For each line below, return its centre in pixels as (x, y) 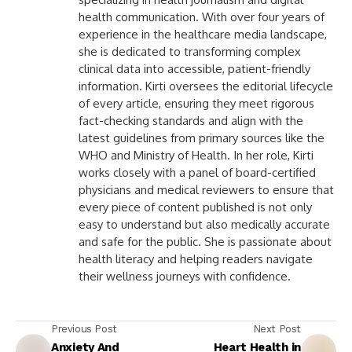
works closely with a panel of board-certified (197, 172)
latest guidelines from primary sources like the (202, 137)
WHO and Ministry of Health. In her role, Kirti (196, 155)
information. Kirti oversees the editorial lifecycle (206, 86)
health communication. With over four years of (202, 16)
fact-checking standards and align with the (191, 120)
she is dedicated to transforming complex (190, 51)
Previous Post (84, 328)
